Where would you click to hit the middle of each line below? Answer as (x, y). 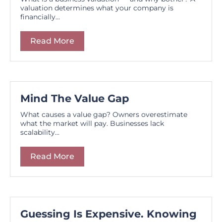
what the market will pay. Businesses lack (92, 123)
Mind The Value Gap (75, 98)
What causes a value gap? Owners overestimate (104, 114)
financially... (40, 17)
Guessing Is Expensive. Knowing (109, 214)
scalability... (40, 132)
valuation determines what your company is (97, 8)
